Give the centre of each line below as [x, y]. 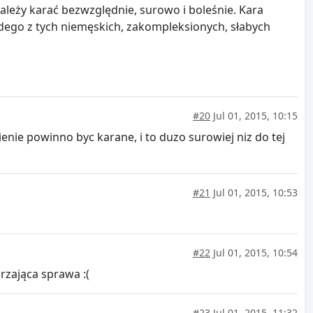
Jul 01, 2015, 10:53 [254, 193]
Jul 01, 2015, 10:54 [254, 253]
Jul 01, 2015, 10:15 [254, 116]
